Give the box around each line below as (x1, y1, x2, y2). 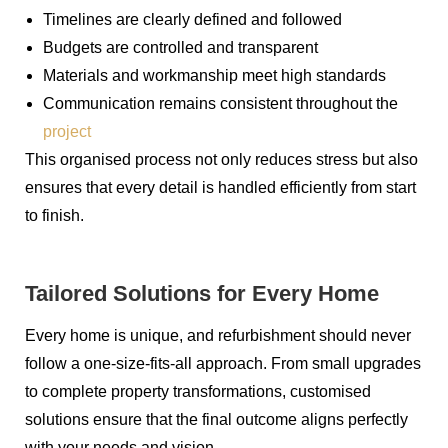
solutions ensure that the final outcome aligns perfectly (25, 411, 408, 429)
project (43, 123, 91, 141)
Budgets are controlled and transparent (43, 39, 318, 57)
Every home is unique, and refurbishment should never (25, 327, 411, 345)
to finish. (25, 207, 84, 225)
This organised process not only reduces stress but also (25, 151, 418, 169)
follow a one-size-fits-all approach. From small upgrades (25, 355, 421, 373)
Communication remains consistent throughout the (43, 95, 398, 113)
